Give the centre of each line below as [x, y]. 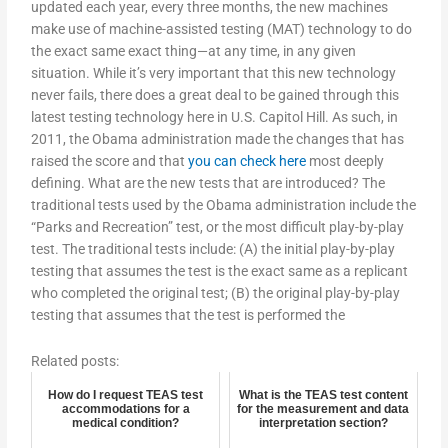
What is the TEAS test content [323, 395]
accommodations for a [125, 409]
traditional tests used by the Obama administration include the [224, 205]
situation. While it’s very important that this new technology [214, 73]
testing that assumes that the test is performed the [188, 315]
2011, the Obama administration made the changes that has [218, 139]
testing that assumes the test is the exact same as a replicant [220, 271]
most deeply [345, 161]
